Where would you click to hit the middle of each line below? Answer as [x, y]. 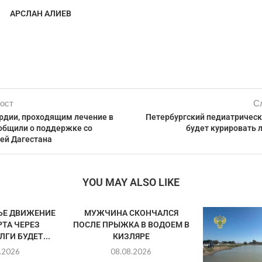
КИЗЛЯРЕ [131, 236]
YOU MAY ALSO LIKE [131, 182]
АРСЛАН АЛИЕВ [40, 13]
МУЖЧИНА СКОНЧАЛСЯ [131, 213]
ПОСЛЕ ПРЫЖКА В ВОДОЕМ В [131, 225]
